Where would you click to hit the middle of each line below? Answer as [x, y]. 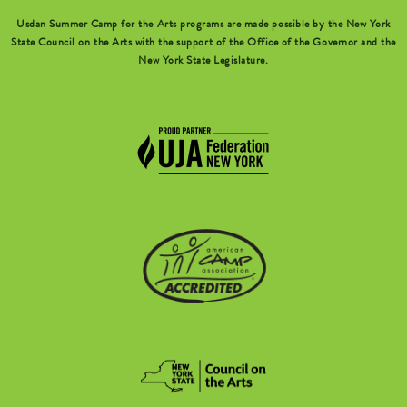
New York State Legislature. [203, 62]
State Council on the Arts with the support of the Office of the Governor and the [203, 44]
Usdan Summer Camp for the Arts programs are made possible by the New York [203, 26]
